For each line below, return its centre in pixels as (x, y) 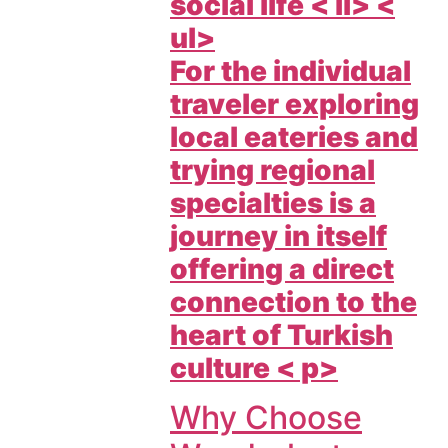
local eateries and (294, 136)
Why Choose (266, 418)
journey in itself (278, 235)
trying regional (272, 169)
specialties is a (273, 202)
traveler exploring (294, 103)
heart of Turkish (281, 334)
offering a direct (282, 268)
